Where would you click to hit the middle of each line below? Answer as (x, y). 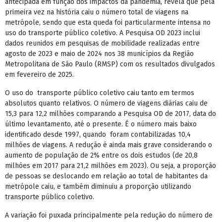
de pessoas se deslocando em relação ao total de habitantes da (106, 176)
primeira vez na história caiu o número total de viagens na (97, 12)
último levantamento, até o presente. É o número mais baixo (101, 124)
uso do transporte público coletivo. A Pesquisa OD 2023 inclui (103, 33)
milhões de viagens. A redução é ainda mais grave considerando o (109, 145)
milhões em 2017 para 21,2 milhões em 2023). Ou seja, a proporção (111, 166)
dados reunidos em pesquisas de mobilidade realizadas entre (102, 43)
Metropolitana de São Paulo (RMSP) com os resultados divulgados (110, 64)
